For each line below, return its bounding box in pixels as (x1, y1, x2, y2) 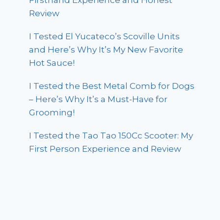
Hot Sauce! (29, 58, 75, 68)
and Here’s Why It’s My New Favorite (29, 45, 184, 55)
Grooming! (29, 108, 75, 118)
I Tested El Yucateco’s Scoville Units (29, 31, 180, 42)
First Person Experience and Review (29, 144, 182, 154)
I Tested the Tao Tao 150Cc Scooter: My (29, 131, 193, 141)
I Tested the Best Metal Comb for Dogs (29, 81, 195, 91)
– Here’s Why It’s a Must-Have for (29, 94, 168, 105)
